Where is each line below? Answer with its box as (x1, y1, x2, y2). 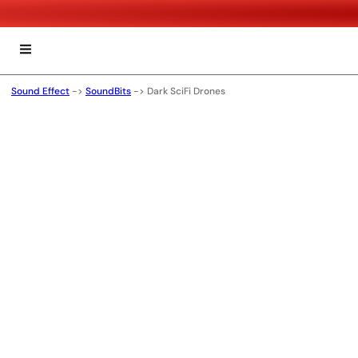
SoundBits (86, 85, 131, 97)
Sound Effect (11, 85, 70, 97)
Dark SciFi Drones (147, 85, 225, 97)
